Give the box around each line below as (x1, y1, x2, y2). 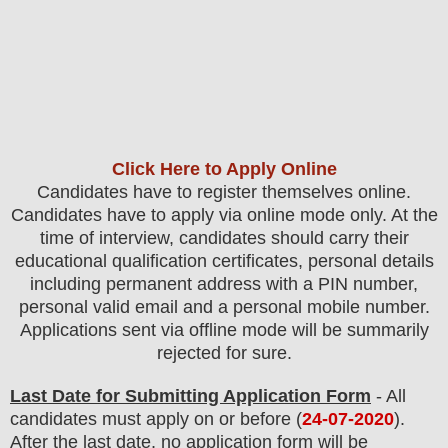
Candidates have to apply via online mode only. (10, 205, 391, 226)
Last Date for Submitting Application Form (10, 386, 371, 407)
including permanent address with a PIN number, (30, 274, 418, 295)
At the (390, 205, 438, 226)
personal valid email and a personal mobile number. (18, 297, 430, 318)
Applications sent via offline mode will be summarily (19, 320, 429, 341)
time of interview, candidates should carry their (39, 228, 409, 249)
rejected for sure (156, 343, 287, 364)
